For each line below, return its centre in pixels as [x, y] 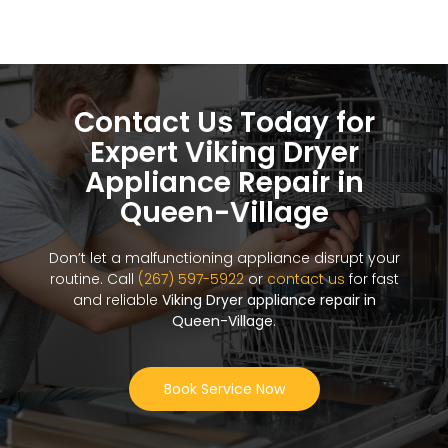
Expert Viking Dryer [224, 153]
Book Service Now [224, 389]
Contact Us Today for [224, 123]
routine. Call [93, 279]
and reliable [117, 300]
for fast [371, 279]
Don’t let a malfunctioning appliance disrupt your [224, 258]
